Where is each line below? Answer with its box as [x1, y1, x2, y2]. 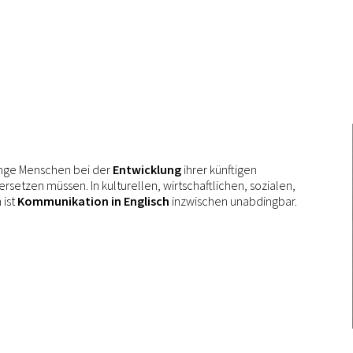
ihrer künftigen [181, 162, 257, 177]
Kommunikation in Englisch [17, 193, 169, 209]
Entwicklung [113, 162, 181, 177]
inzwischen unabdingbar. [169, 193, 297, 209]
